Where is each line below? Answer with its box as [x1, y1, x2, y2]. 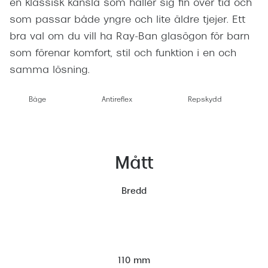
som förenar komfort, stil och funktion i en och [10, 49, 236, 59]
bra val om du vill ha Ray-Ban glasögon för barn [10, 32, 249, 42]
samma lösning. [10, 66, 90, 76]
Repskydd [188, 97, 223, 104]
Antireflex [101, 97, 133, 104]
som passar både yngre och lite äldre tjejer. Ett [10, 16, 245, 26]
